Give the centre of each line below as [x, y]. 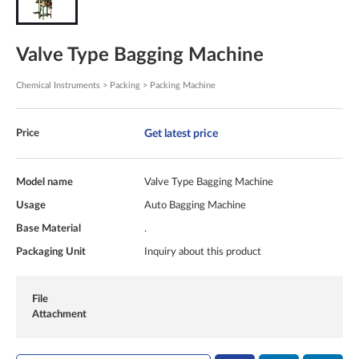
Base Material [48, 229]
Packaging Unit [51, 252]
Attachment [59, 315]
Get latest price [181, 134]
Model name [44, 182]
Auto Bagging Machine [195, 206]
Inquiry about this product [203, 252]
